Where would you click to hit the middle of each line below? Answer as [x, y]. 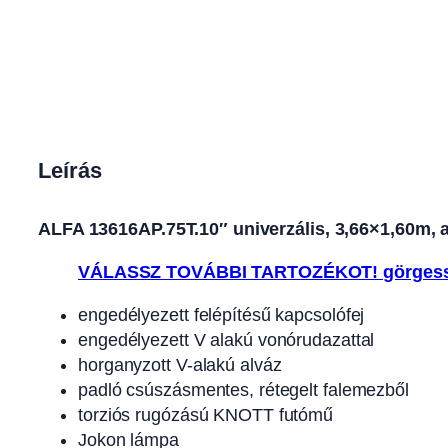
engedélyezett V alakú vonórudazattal [226, 339]
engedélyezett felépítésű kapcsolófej [221, 314]
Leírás [70, 171]
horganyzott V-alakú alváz [180, 364]
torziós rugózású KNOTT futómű [206, 414]
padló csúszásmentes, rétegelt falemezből [243, 389]
